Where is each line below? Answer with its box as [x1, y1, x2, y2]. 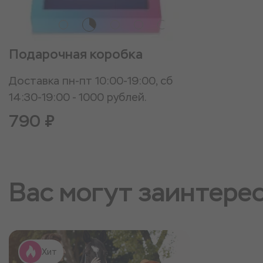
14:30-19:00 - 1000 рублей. [9, 90, 147, 104]
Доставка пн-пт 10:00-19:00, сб [9, 74, 173, 87]
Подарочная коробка [9, 46, 143, 63]
